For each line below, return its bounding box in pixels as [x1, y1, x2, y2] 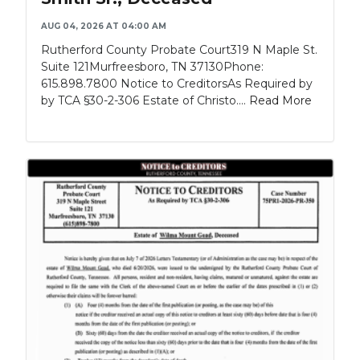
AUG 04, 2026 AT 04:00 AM [41, 21, 166, 32]
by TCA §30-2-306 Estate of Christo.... [41, 93, 249, 108]
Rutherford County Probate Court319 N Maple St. [41, 43, 317, 58]
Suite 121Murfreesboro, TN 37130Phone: [41, 59, 264, 75]
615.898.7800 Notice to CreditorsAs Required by [41, 76, 313, 92]
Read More [249, 93, 312, 108]
